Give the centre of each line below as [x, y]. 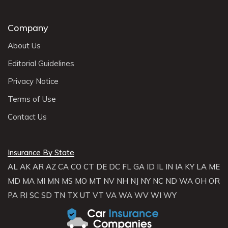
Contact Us [27, 117]
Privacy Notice [33, 81]
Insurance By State [41, 153]
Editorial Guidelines [41, 64]
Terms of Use [32, 99]
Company [28, 28]
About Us [24, 46]
